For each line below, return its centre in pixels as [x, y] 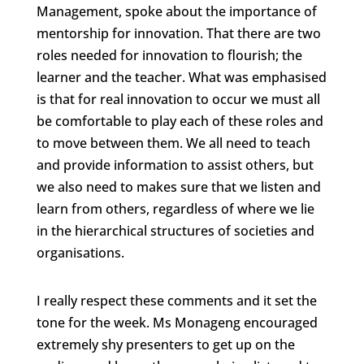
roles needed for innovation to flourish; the [169, 56]
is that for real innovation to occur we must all [178, 100]
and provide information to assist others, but [175, 165]
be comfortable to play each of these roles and [180, 121]
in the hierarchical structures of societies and [175, 231]
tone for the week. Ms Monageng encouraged [177, 323]
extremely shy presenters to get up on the [165, 345]
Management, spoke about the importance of [176, 12]
